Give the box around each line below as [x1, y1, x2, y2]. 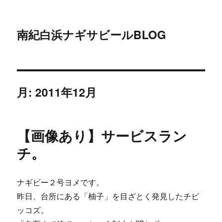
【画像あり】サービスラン [17, 125, 187, 146]
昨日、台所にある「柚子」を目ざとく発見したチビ [17, 191, 200, 201]
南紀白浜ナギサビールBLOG [17, 26, 166, 43]
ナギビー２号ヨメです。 [17, 177, 105, 187]
